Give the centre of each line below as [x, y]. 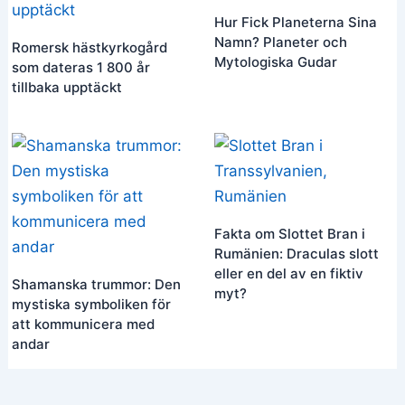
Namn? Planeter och [280, 42]
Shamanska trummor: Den [97, 285]
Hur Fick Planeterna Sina [295, 23]
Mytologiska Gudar [275, 62]
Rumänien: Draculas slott [296, 254]
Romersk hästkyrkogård [90, 48]
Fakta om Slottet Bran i [289, 234]
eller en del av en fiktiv [288, 274]
